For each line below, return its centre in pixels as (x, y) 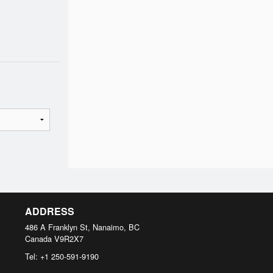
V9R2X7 (69, 239)
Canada (38, 239)
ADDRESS (50, 211)
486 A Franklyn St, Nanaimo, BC (82, 227)
